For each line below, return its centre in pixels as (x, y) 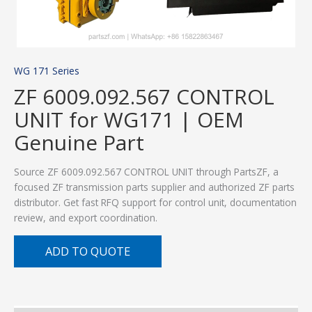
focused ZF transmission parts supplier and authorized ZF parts (154, 187)
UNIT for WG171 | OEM (129, 120)
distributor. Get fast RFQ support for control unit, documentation (155, 203)
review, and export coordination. (86, 218)
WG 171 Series (47, 71)
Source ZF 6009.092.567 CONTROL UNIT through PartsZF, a (146, 172)
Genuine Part (79, 143)
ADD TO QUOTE (88, 251)
